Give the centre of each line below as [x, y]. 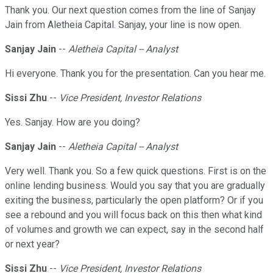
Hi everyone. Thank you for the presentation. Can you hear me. [135, 74]
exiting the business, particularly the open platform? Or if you [134, 200]
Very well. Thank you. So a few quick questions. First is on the [136, 171]
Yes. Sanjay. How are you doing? [73, 122]
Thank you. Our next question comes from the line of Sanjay [130, 10]
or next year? [32, 244]
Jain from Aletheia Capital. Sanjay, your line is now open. [123, 25]
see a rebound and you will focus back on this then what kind [133, 215]
